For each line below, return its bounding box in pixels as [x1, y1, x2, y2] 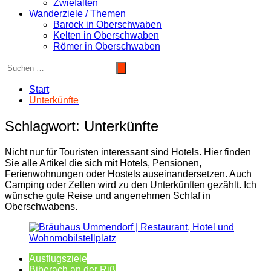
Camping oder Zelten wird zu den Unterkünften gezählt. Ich [5, 179, 256, 190]
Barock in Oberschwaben [53, 19, 162, 30]
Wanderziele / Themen [29, 8, 126, 19]
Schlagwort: [5, 117, 84, 134]
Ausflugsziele [29, 253, 87, 264]
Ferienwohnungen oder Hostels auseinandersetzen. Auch [5, 168, 252, 179]
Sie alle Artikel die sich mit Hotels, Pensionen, [5, 157, 201, 168]
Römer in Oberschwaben [53, 41, 160, 51]
